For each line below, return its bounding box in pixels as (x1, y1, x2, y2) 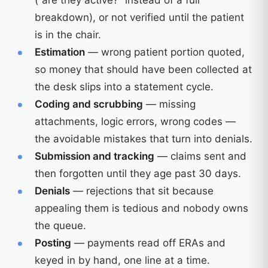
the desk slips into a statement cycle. (35, 81, 214, 93)
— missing (143, 98, 196, 110)
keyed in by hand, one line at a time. (35, 254, 210, 266)
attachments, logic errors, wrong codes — (35, 115, 236, 127)
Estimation (35, 46, 85, 58)
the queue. (35, 220, 86, 232)
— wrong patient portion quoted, (85, 46, 245, 58)
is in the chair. (35, 29, 101, 41)
